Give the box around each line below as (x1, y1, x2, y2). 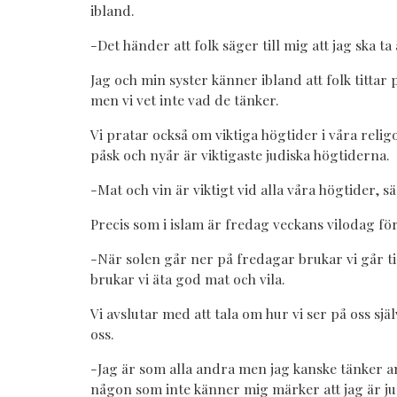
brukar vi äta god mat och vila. (90, 269, 288, 289)
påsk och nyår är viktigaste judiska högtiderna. (90, 145, 389, 165)
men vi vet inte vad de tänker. (90, 90, 278, 110)
